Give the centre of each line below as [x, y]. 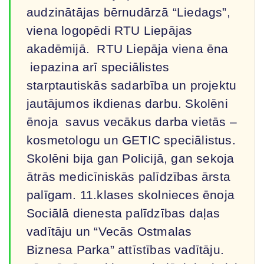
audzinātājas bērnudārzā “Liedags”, [128, 12]
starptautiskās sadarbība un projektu [132, 85]
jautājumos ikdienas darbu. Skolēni [127, 103]
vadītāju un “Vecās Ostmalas [109, 231]
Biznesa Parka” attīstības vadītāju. [126, 249]
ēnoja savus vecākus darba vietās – [132, 121]
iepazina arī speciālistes [98, 67]
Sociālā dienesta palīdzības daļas [123, 213]
